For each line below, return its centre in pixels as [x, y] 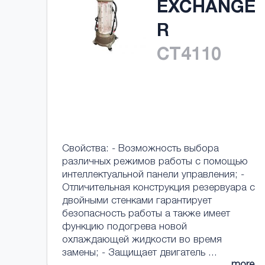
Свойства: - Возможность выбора [140, 149]
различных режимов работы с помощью [155, 162]
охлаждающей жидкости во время [142, 240]
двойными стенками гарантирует [137, 201]
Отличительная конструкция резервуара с [159, 188]
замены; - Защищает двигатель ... [140, 253]
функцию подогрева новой [125, 227]
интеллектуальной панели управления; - [153, 175]
